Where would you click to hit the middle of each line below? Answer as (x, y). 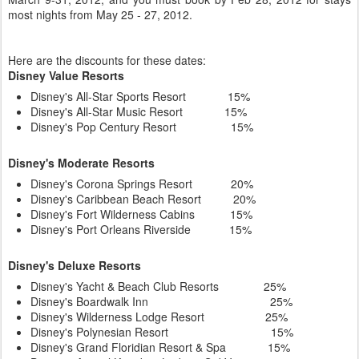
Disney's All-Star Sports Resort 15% (140, 96)
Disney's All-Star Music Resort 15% (139, 111)
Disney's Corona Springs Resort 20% (142, 184)
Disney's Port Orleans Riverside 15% (141, 229)
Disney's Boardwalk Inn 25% (161, 301)
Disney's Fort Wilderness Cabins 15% (141, 214)
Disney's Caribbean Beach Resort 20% (143, 199)
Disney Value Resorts (66, 75)
